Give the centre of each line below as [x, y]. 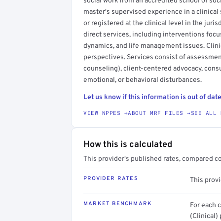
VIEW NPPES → [106, 112]
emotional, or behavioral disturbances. [143, 80]
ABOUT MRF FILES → [159, 112]
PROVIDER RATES [111, 178]
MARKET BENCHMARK [118, 203]
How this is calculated [128, 145]
